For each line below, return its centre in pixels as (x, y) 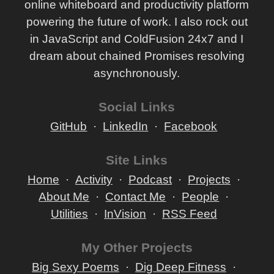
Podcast (150, 180)
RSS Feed (189, 214)
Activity (94, 180)
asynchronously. (137, 73)
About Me (64, 197)
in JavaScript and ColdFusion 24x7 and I (137, 39)
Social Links (137, 107)
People (201, 197)
